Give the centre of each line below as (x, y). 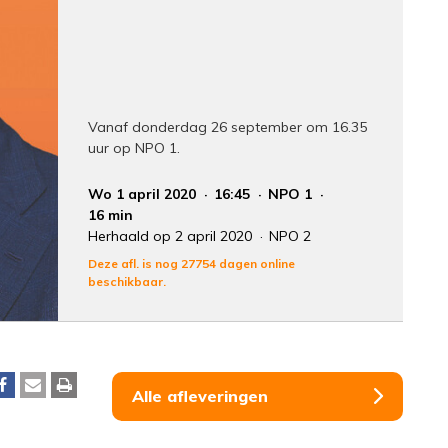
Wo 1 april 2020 (144, 193)
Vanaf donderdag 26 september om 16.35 (228, 126)
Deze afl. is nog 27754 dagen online (192, 263)
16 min (111, 214)
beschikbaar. (127, 281)
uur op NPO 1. (134, 147)
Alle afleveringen (200, 395)
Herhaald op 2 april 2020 (172, 235)
